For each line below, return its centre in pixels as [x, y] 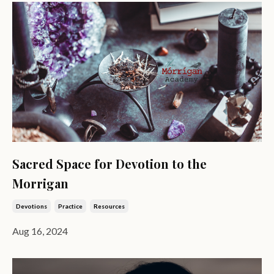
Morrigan [40, 183]
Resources [109, 206]
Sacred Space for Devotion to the [109, 164]
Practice [70, 206]
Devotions [31, 206]
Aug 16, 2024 [40, 231]
